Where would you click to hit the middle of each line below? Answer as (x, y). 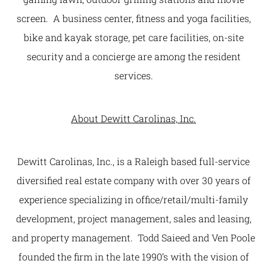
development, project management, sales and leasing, (133, 218)
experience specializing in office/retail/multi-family (133, 199)
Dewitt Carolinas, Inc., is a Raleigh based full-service (133, 161)
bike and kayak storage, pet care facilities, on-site (133, 37)
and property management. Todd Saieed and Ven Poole (133, 237)
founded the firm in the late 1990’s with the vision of (133, 257)
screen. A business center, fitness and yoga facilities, (133, 18)
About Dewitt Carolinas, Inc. (133, 118)
